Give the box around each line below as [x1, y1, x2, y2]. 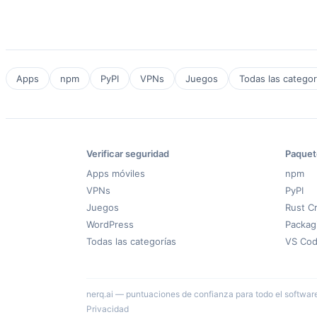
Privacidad [86, 304, 129, 315]
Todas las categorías [86, 236, 176, 248]
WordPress [86, 219, 134, 231]
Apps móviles [86, 168, 145, 180]
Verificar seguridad [86, 148, 169, 160]
